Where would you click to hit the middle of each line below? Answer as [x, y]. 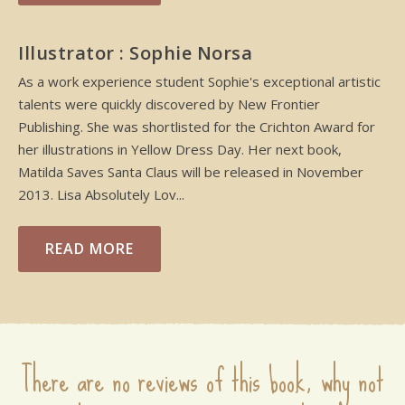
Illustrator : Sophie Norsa [135, 52]
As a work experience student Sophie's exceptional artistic [199, 81]
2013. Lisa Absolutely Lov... [101, 194]
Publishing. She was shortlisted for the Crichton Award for [197, 126]
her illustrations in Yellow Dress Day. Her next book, [180, 149]
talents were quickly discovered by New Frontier [169, 104]
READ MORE [89, 248]
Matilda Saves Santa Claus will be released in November [191, 171]
